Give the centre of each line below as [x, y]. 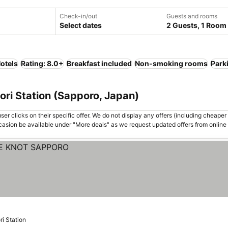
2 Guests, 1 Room [196, 25]
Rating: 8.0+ [42, 63]
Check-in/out [78, 16]
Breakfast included [99, 63]
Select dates [81, 25]
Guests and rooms [192, 16]
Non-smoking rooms [171, 63]
